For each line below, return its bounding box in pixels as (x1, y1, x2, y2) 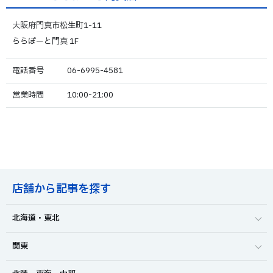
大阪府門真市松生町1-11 (12, 19, 102, 32)
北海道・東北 (12, 212, 60, 225)
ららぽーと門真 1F (12, 35, 79, 48)
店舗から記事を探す (12, 181, 111, 198)
